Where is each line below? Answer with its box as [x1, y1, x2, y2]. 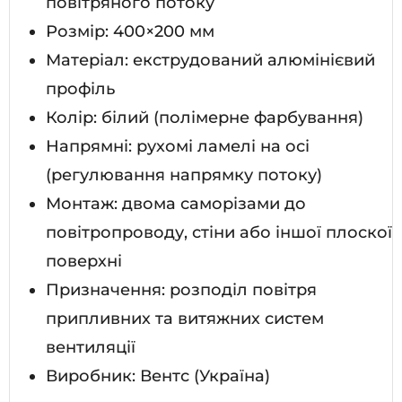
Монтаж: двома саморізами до [46, 193, 306, 214]
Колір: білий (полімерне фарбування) [46, 107, 363, 127]
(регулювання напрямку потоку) [46, 164, 322, 185]
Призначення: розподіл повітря [46, 279, 317, 300]
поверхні [46, 250, 122, 271]
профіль [46, 78, 115, 99]
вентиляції [46, 336, 135, 357]
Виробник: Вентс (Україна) [46, 365, 270, 386]
